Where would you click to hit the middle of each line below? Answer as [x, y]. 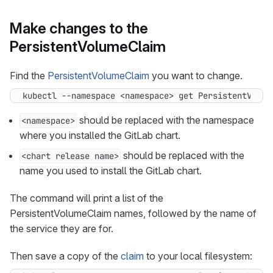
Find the [29, 76]
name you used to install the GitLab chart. [111, 171]
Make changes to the [79, 28]
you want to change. [196, 76]
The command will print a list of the [87, 198]
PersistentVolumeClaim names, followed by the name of [133, 213]
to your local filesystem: [198, 256]
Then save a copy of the [65, 256]
